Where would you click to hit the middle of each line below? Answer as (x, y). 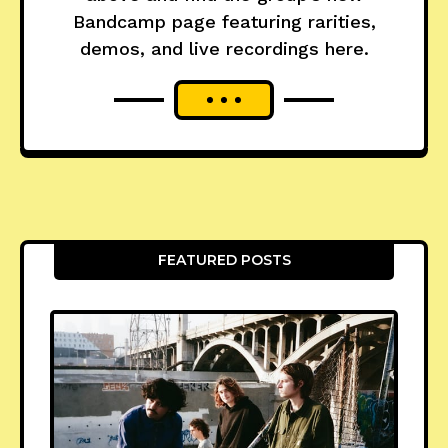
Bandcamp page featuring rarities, (224, 22)
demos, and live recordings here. (224, 49)
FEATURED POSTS (224, 260)
